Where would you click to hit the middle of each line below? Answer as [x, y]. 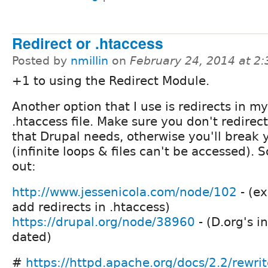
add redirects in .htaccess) [91, 207]
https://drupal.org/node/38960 [103, 222]
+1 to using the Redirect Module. [111, 80]
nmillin [89, 60]
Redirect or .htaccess [88, 43]
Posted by [41, 60]
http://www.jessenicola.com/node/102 [124, 192]
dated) [32, 237]
